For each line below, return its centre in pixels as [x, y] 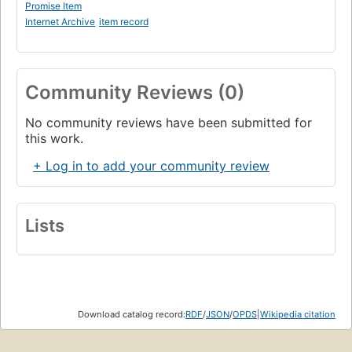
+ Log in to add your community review [151, 166]
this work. [54, 139]
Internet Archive [60, 22]
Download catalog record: [132, 315]
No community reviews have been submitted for [169, 123]
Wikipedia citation [298, 315]
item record [124, 22]
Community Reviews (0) [135, 93]
